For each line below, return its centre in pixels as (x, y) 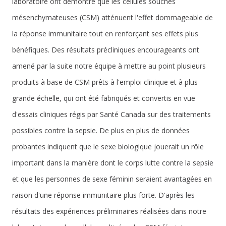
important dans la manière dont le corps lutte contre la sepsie (113, 163)
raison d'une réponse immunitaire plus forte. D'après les (103, 195)
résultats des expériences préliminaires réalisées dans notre (109, 211)
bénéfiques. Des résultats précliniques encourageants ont (106, 50)
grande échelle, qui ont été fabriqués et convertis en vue (104, 98)
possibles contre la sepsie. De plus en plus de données (101, 130)
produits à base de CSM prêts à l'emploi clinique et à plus (105, 82)
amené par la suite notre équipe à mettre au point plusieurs (109, 66)
